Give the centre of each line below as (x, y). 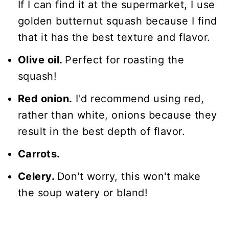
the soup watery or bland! (83, 192)
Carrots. (39, 154)
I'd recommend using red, (138, 98)
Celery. (37, 176)
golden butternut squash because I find (117, 21)
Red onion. (45, 98)
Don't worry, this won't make (129, 176)
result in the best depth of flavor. (101, 131)
